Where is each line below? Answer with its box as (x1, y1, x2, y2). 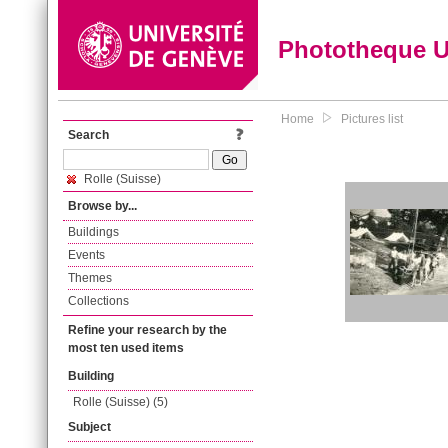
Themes (68, 271, 112, 285)
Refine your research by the (68, 323, 227, 337)
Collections (68, 294, 129, 308)
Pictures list (341, 112, 403, 126)
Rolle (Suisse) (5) (73, 395, 168, 409)
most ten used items (68, 341, 184, 355)
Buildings (68, 225, 119, 239)
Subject (68, 420, 111, 434)
